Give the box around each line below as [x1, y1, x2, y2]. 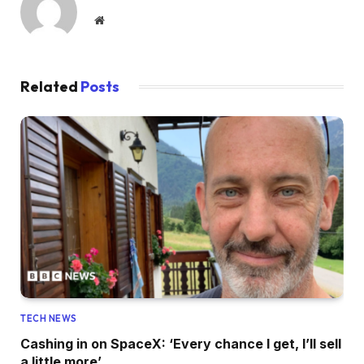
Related [20, 77, 80, 97]
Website [103, 14, 140, 26]
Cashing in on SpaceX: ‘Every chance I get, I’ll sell [20, 336, 341, 353]
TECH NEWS [20, 313, 77, 325]
